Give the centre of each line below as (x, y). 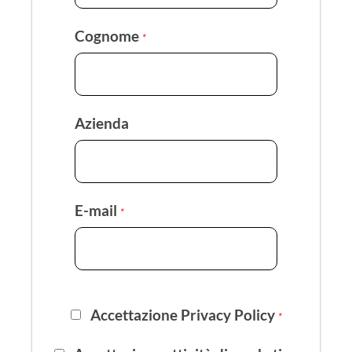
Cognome (109, 35)
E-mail (98, 210)
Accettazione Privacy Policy (184, 314)
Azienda (102, 123)
